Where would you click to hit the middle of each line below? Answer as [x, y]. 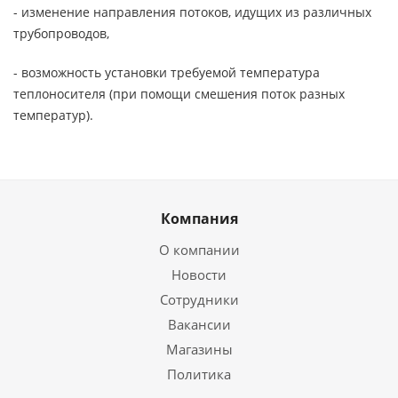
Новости [199, 275]
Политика [199, 374]
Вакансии [199, 324]
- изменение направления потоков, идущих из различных [192, 12]
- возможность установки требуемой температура [167, 72]
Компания [199, 219]
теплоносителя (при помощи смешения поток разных [179, 94]
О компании [199, 250]
